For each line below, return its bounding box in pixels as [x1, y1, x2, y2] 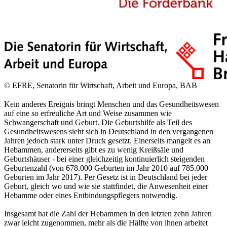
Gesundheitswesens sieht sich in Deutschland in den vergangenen [4, 127, 213, 136]
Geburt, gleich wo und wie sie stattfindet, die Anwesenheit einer [4, 181, 208, 191]
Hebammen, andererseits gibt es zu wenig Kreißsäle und [4, 145, 183, 154]
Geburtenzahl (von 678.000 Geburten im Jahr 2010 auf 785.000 [4, 163, 208, 172]
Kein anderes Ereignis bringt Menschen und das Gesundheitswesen [4, 99, 219, 108]
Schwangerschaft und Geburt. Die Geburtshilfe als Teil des [4, 118, 192, 127]
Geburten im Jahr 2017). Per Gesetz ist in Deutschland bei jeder [4, 172, 207, 181]
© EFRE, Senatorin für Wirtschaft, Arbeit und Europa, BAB [4, 81, 197, 90]
